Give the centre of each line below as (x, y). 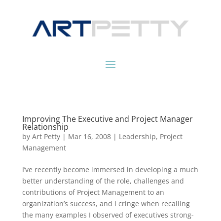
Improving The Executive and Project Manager (107, 119)
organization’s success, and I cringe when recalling (106, 204)
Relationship (45, 127)
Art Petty (46, 137)
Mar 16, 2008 (89, 137)
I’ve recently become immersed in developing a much (110, 170)
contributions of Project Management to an (93, 192)
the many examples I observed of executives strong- (108, 215)
